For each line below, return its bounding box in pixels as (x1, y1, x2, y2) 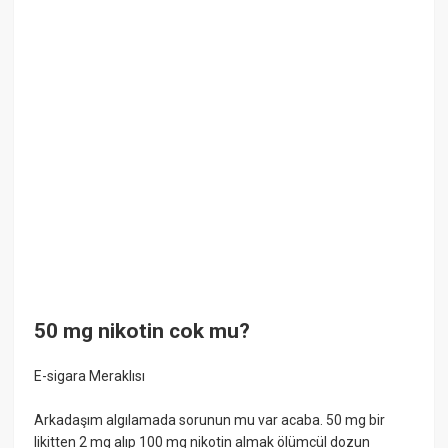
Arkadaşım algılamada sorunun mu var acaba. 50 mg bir (34, 412, 386, 429)
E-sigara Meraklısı (34, 368, 146, 385)
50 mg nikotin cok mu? (34, 318, 251, 343)
